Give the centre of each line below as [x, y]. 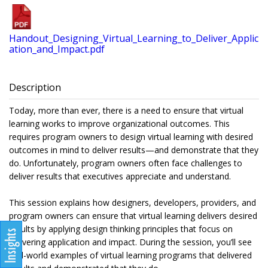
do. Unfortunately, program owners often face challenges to [126, 163]
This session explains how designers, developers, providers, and [133, 203]
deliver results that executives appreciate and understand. [120, 176]
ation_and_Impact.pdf [57, 49]
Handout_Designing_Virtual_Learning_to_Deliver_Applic [134, 39]
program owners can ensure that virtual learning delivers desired [133, 216]
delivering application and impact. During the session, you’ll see [130, 242]
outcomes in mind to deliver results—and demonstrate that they [134, 150]
